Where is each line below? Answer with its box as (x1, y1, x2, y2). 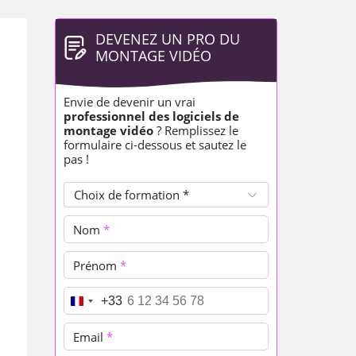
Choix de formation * (73, 186, 189, 203)
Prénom (72, 257, 120, 273)
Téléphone (72, 292, 133, 308)
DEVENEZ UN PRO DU (95, 29, 240, 48)
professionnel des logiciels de (63, 108, 239, 124)
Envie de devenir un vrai (63, 94, 195, 110)
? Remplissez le (153, 122, 238, 138)
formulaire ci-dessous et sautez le (63, 137, 246, 153)
